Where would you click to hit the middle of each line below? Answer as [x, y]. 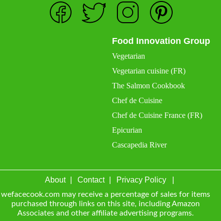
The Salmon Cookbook [149, 81]
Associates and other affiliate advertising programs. [106, 208]
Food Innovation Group [161, 36]
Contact [91, 175]
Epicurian [127, 125]
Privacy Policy [141, 175]
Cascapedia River [140, 140]
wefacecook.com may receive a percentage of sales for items [106, 190]
